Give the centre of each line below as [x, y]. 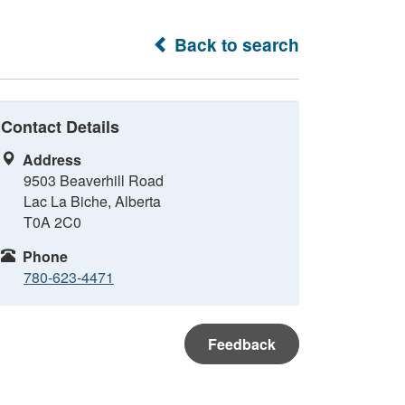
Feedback [242, 344]
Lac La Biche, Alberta [92, 201]
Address [52, 160]
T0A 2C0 [52, 222]
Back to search [235, 44]
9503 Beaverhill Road [94, 180]
